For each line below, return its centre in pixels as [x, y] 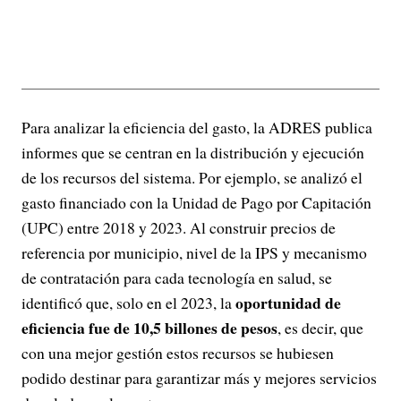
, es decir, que [320, 327]
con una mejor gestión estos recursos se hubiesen [178, 352]
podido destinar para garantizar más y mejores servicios [199, 377]
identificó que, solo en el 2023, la [128, 302]
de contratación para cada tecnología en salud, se [177, 277]
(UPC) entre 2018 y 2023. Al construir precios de [179, 227]
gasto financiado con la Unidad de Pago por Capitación [196, 202]
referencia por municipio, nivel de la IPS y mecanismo [194, 252]
